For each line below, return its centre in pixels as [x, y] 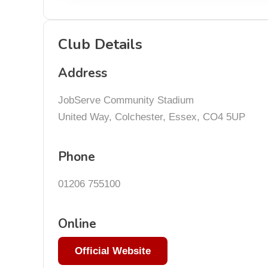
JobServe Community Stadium [126, 100]
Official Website [113, 251]
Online [77, 224]
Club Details [100, 44]
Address [83, 73]
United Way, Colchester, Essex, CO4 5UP [152, 117]
